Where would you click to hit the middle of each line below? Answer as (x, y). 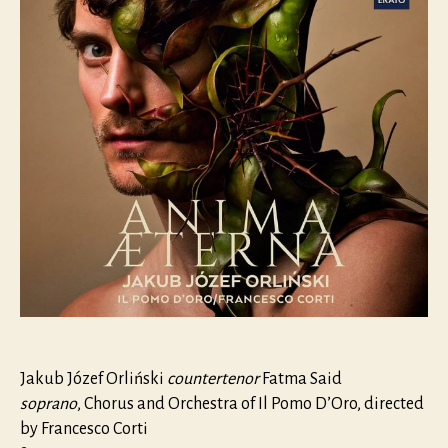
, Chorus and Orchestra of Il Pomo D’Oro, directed (250, 403)
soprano (48, 403)
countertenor (213, 378)
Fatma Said (300, 378)
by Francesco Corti (84, 428)
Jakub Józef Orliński (93, 378)
